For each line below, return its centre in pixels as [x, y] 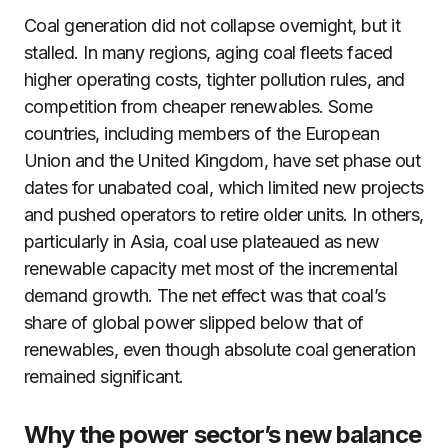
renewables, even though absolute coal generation [220, 349]
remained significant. [104, 376]
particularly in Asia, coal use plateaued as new [202, 241]
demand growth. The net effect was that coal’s [205, 295]
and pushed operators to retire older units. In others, [224, 214]
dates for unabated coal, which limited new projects [224, 187]
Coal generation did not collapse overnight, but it [212, 25]
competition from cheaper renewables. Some [198, 106]
